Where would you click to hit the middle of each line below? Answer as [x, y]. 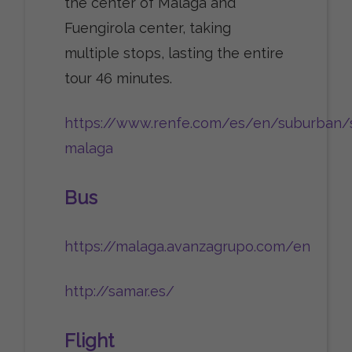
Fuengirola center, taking [147, 28]
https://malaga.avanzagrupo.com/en [187, 247]
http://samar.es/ [119, 291]
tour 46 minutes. [118, 79]
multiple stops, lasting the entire [174, 53]
